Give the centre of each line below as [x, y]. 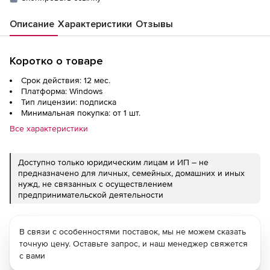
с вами [32, 255]
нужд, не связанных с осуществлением [95, 184]
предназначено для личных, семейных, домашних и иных [131, 173]
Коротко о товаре [56, 61]
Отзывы [154, 24]
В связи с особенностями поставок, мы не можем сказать [133, 231]
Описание [32, 24]
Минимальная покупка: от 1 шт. [81, 112]
